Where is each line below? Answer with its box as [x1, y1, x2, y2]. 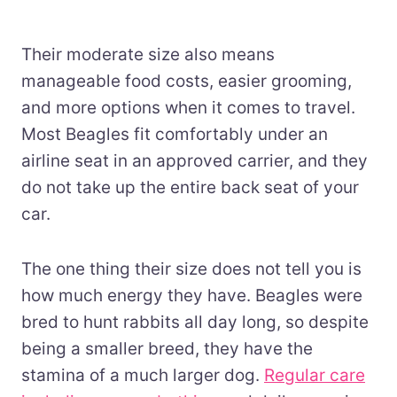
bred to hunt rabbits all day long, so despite [21, 311, 369, 332]
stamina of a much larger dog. [21, 364, 264, 385]
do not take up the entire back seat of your [21, 176, 359, 198]
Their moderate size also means [21, 43, 275, 65]
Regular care [264, 364, 365, 385]
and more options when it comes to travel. [21, 97, 355, 118]
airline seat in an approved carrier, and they [21, 150, 368, 171]
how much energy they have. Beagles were [21, 284, 362, 306]
